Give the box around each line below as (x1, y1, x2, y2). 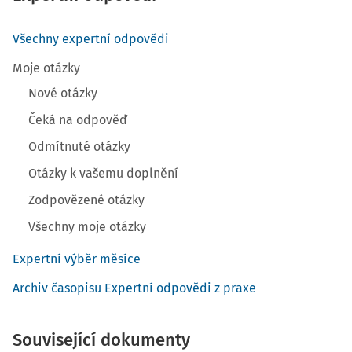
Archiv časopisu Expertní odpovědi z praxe (13, 280, 256, 295)
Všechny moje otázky (28, 219, 146, 234)
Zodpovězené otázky (28, 192, 145, 207)
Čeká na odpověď (28, 112, 127, 127)
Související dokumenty (13, 329, 190, 350)
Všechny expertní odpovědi (13, 31, 169, 46)
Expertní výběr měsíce (13, 251, 141, 266)
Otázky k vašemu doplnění (28, 166, 178, 181)
